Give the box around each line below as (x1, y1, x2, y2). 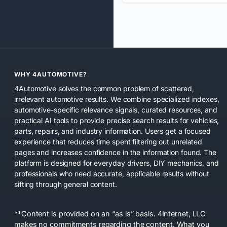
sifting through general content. (14, 179, 117, 188)
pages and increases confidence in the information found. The (14, 147, 216, 157)
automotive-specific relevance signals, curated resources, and (14, 105, 217, 114)
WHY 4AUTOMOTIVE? (14, 70, 87, 78)
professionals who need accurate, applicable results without (14, 169, 210, 178)
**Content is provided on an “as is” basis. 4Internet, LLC (14, 209, 206, 218)
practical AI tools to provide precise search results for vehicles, (14, 116, 219, 125)
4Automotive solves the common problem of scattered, (14, 84, 194, 93)
